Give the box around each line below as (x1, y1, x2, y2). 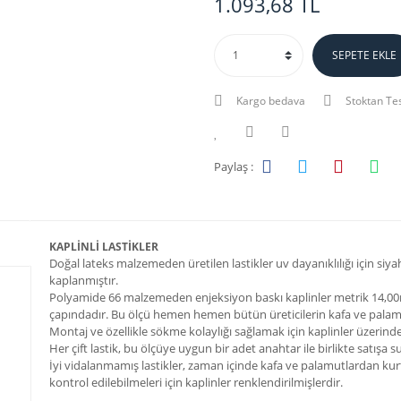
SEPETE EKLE (331, 47, 397, 63)
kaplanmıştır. (49, 272, 118, 288)
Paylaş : (214, 158, 253, 175)
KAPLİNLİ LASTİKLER (49, 239, 158, 254)
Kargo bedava (236, 93, 305, 108)
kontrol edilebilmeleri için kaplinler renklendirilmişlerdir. (49, 374, 343, 390)
